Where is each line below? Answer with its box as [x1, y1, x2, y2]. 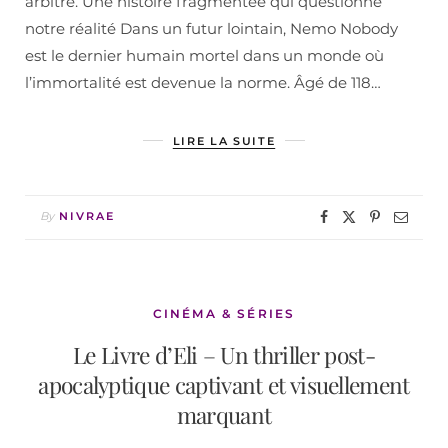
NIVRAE [59, 209, 115, 224]
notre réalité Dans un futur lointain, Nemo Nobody [25, 19, 398, 39]
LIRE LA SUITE [172, 134, 276, 149]
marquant [176, 399, 272, 431]
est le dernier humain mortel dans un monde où [25, 46, 384, 66]
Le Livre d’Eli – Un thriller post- [73, 339, 375, 371]
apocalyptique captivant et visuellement [38, 369, 410, 401]
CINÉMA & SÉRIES [152, 306, 296, 322]
